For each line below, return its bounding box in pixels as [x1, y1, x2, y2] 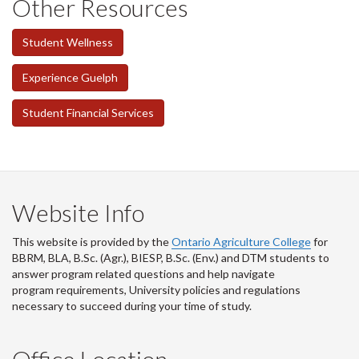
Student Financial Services [22, 105, 154, 119]
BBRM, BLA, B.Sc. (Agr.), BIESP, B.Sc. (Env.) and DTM [12, 250, 267, 264]
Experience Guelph [22, 70, 118, 84]
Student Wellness [22, 34, 113, 49]
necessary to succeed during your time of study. [12, 298, 252, 313]
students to [269, 250, 329, 264]
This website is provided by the [12, 234, 171, 248]
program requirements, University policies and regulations [12, 282, 301, 296]
